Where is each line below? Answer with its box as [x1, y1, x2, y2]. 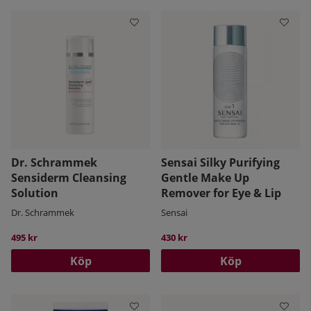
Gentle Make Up [161, 170, 249, 186]
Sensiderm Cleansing [11, 170, 126, 186]
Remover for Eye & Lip [161, 185, 281, 201]
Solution [11, 185, 58, 201]
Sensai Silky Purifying [161, 155, 280, 171]
